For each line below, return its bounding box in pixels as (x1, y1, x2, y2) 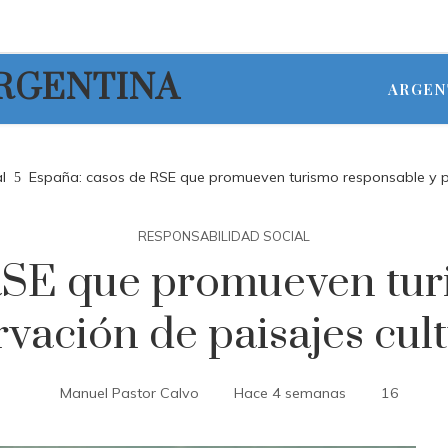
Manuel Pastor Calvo (59, 384, 199, 402)
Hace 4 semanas (233, 384, 346, 402)
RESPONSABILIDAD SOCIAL (138, 228, 310, 244)
